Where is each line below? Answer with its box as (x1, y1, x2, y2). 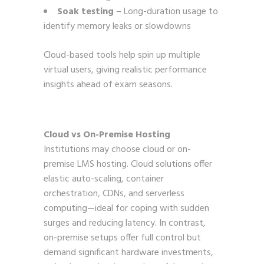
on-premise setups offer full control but (44, 230, 201, 246)
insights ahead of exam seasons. (44, 77, 173, 93)
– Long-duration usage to (114, 4, 218, 19)
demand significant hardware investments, (44, 245, 213, 260)
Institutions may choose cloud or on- (44, 141, 191, 157)
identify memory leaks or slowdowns (44, 18, 191, 34)
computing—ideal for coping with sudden (44, 200, 209, 216)
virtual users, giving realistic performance (44, 62, 207, 78)
